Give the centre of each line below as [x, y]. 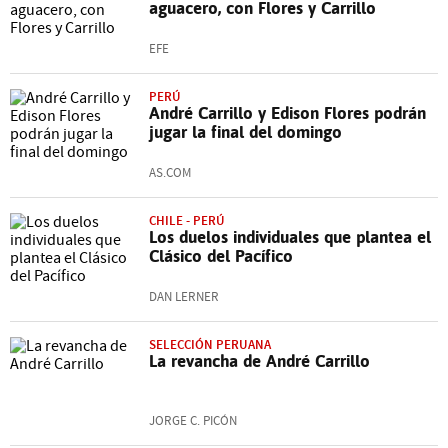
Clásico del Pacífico [221, 256]
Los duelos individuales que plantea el [290, 237]
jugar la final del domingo [245, 132]
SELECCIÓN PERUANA [210, 344]
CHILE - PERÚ [187, 220]
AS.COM [170, 173]
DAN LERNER [184, 297]
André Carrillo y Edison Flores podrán [287, 113]
